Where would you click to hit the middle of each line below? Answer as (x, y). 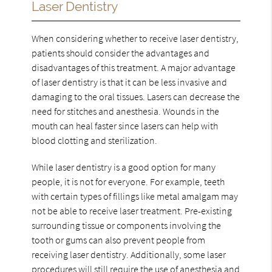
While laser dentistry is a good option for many (124, 167)
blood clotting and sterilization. (95, 140)
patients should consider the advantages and (121, 53)
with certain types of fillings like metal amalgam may (135, 196)
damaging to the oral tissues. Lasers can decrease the (136, 96)
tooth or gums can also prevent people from (119, 240)
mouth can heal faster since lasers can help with (125, 125)
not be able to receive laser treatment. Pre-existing (132, 210)
